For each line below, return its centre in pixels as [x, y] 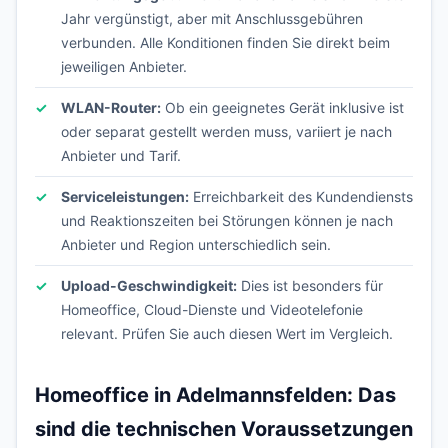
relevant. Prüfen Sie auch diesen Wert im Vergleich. [227, 333]
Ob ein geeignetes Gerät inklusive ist [282, 107]
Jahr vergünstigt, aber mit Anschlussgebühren [212, 18]
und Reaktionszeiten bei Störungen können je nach [227, 220]
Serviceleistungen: [125, 196]
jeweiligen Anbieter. [124, 66]
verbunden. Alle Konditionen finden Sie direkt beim [225, 42]
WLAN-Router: [111, 107]
